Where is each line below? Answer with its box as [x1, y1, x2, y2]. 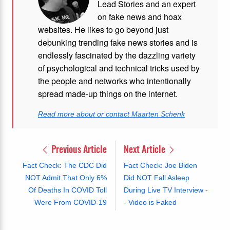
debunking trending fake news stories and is [38, 36, 198, 48]
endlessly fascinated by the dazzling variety [38, 49, 196, 61]
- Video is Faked [123, 198, 177, 206]
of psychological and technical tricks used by [38, 62, 200, 74]
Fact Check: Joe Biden [123, 161, 197, 169]
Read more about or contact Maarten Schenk [38, 109, 185, 118]
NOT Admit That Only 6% [25, 173, 107, 182]
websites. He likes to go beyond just [38, 23, 168, 35]
